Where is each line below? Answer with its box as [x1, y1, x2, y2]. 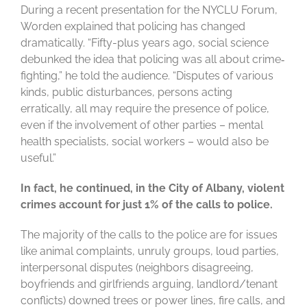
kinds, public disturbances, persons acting [21, 86, 232, 99]
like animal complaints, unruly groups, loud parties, [21, 245, 279, 258]
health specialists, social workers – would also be [21, 135, 269, 149]
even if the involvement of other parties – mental [21, 119, 263, 132]
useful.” [21, 151, 56, 165]
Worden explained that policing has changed [21, 20, 245, 34]
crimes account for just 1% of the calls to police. [21, 198, 273, 212]
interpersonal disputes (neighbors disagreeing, [21, 261, 254, 275]
